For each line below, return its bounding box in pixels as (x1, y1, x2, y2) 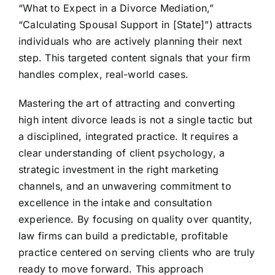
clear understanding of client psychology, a (18, 147, 225, 160)
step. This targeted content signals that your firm (18, 52, 250, 64)
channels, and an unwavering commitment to (18, 180, 231, 193)
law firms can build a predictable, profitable (18, 230, 228, 242)
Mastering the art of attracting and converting (18, 97, 236, 110)
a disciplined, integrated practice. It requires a (18, 130, 238, 143)
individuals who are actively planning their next (18, 35, 242, 48)
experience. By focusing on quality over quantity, (18, 213, 252, 226)
